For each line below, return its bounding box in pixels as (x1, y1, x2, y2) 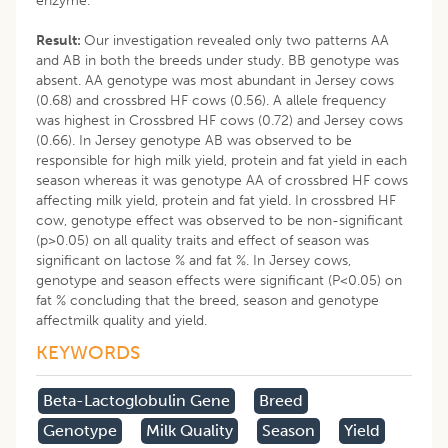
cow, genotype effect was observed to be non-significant (36, 211, 403, 229)
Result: (36, 31, 84, 49)
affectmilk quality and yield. (36, 311, 207, 329)
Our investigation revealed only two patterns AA (84, 31, 389, 49)
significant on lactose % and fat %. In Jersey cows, (36, 251, 351, 269)
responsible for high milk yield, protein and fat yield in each (36, 151, 407, 169)
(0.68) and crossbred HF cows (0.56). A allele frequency (36, 91, 386, 109)
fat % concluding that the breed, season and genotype (36, 291, 379, 309)
